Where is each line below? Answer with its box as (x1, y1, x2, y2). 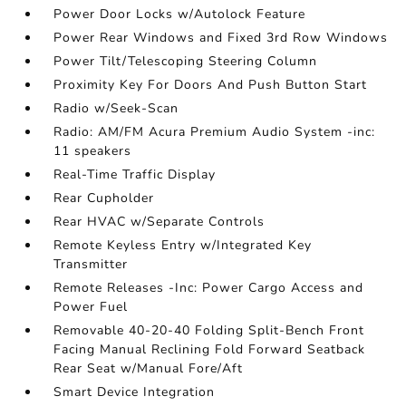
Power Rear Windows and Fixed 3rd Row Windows (53, 29, 389, 46)
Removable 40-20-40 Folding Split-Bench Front (53, 322, 365, 339)
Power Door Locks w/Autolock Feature (53, 5, 306, 23)
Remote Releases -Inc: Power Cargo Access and (53, 279, 364, 296)
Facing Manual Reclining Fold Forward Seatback (53, 341, 366, 358)
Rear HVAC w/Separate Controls (53, 213, 266, 230)
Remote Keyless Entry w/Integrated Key (53, 237, 313, 254)
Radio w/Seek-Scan (53, 100, 179, 117)
